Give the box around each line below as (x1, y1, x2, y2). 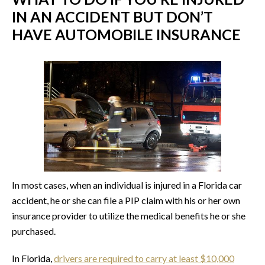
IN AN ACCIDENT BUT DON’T (12, 7, 213, 25)
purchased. (12, 225, 56, 237)
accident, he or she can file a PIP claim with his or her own (12, 194, 240, 206)
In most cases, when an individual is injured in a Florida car (12, 179, 242, 190)
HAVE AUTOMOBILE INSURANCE (12, 25, 241, 43)
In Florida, (12, 252, 54, 264)
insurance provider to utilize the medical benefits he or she (12, 209, 245, 221)
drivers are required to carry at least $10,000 (54, 252, 234, 264)
